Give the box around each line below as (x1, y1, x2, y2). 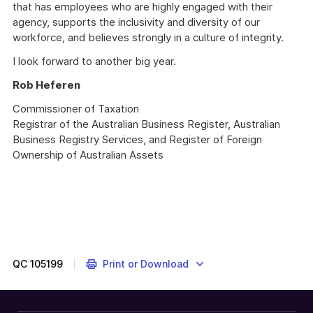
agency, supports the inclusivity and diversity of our (13, 15, 260, 29)
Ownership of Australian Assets (13, 148, 163, 161)
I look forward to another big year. (13, 54, 179, 68)
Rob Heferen (13, 78, 80, 92)
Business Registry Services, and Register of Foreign (13, 133, 262, 146)
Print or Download (102, 258, 189, 270)
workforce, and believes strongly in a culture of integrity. (13, 31, 286, 44)
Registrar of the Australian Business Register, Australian (13, 117, 280, 131)
